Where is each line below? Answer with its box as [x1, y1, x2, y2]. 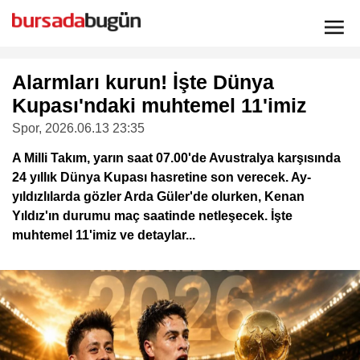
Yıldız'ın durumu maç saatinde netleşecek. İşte [12, 209, 292, 223]
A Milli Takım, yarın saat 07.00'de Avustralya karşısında [12, 151, 341, 165]
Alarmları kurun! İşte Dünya [12, 71, 274, 93]
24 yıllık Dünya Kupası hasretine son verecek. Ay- [12, 170, 311, 184]
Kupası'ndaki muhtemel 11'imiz [12, 94, 307, 117]
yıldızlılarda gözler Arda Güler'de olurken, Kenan [12, 190, 305, 203]
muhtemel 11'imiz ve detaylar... [12, 228, 195, 242]
